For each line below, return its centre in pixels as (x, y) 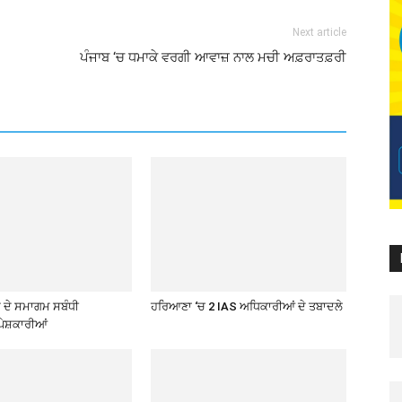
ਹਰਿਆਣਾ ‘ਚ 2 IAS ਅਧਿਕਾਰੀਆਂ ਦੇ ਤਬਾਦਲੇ (247, 306)
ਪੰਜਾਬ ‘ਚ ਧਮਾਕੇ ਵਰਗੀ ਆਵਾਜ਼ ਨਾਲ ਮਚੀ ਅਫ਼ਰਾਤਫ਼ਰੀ (213, 57)
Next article (319, 32)
